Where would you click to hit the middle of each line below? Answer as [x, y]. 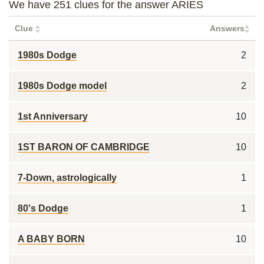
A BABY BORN [51, 239]
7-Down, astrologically [67, 178]
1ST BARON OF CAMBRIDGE [84, 147]
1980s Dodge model [62, 86]
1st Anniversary [53, 116]
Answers [227, 28]
